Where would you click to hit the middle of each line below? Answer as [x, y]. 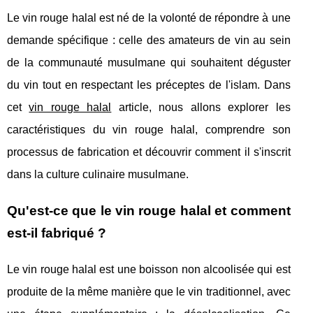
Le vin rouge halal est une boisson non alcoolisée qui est [149, 269]
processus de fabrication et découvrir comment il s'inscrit [149, 152]
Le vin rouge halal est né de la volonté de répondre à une [149, 18]
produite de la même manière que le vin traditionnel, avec [149, 292]
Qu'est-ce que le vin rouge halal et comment [149, 211]
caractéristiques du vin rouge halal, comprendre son [149, 130]
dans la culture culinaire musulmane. [98, 174]
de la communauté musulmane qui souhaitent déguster [149, 63]
